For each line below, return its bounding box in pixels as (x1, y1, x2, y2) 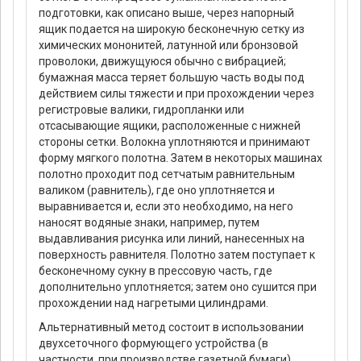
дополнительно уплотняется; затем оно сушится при (39, 280, 317, 294)
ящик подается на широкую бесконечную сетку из (39, 23, 305, 36)
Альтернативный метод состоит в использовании (39, 321, 304, 334)
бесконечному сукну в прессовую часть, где (39, 264, 272, 278)
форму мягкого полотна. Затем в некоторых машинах (39, 151, 322, 165)
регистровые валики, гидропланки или (39, 103, 244, 117)
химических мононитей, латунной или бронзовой (39, 39, 298, 52)
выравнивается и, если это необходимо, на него (39, 200, 293, 214)
